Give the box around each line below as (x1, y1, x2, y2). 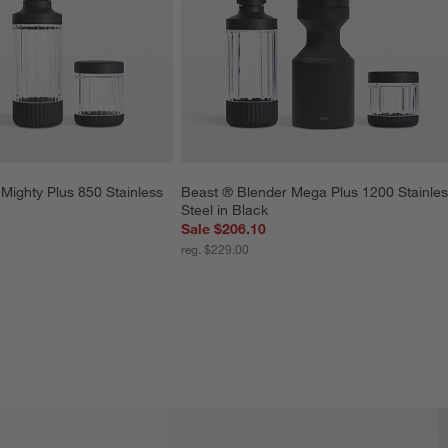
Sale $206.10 (181, 220, 267, 239)
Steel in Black (181, 201, 269, 220)
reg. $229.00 (181, 241, 250, 258)
